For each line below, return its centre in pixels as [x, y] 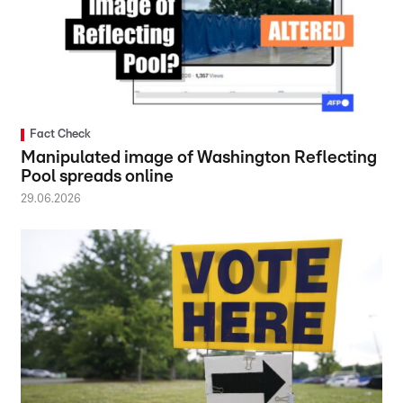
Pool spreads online [98, 177]
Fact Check [61, 135]
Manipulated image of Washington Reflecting [199, 158]
